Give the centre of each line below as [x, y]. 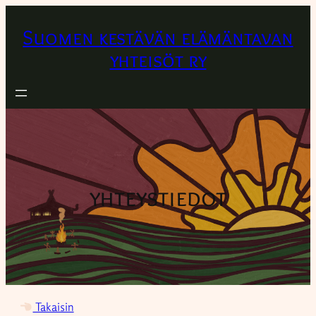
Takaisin [53, 307]
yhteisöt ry [158, 60]
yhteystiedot [158, 197]
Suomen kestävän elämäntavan [158, 37]
